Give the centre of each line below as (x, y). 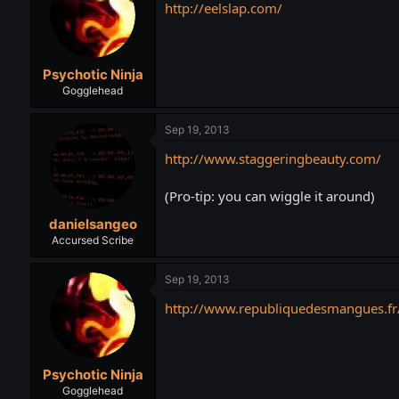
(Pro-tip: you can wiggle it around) (269, 195)
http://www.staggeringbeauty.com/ (273, 158)
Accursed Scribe (93, 240)
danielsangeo (93, 224)
